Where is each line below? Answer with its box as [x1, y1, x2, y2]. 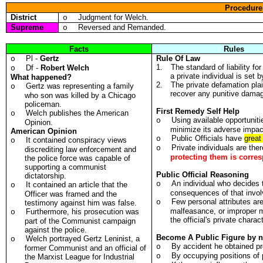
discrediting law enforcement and [25, 145, 137, 154]
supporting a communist [25, 163, 107, 171]
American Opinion [11, 127, 77, 136]
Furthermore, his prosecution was [26, 207, 140, 216]
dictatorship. [25, 171, 67, 180]
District [11, 13, 37, 22]
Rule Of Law [156, 54, 201, 63]
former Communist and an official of [25, 244, 147, 252]
